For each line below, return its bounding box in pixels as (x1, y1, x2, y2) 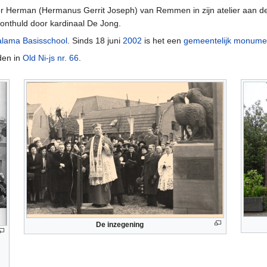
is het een (142, 35, 184, 45)
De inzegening (96, 220, 144, 229)
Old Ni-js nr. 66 (23, 52, 79, 63)
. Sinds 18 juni (67, 35, 123, 45)
